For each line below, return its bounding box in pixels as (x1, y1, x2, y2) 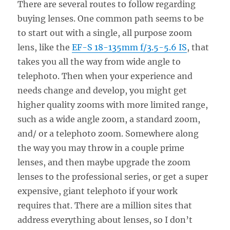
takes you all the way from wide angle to (17, 56, 181, 67)
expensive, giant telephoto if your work (17, 185, 178, 196)
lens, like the (17, 42, 72, 52)
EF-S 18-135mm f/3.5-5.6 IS (72, 42, 187, 52)
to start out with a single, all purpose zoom (17, 27, 193, 38)
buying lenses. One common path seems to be (17, 13, 204, 24)
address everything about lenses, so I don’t (17, 214, 193, 225)
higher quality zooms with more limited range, (17, 99, 208, 110)
